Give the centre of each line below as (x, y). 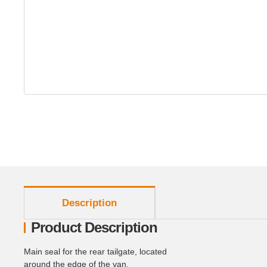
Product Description (94, 227)
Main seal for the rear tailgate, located (95, 251)
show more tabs (53, 191)
